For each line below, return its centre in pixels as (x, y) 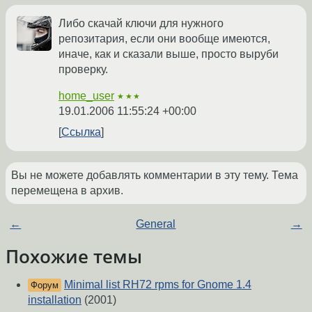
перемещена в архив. (67, 191)
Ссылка (81, 132)
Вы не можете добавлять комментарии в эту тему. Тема (155, 175)
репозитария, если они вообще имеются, (164, 39)
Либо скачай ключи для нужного (141, 24)
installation (55, 300)
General (156, 224)
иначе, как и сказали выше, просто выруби (169, 54)
